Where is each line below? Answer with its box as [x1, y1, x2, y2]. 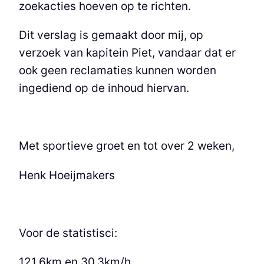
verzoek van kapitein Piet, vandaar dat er [19, 45, 236, 60]
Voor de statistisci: [19, 225, 117, 240]
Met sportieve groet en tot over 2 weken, [19, 138, 235, 153]
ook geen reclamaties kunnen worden [19, 62, 216, 77]
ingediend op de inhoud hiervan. [19, 80, 189, 95]
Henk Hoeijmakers [19, 167, 115, 182]
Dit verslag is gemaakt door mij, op [19, 27, 203, 42]
